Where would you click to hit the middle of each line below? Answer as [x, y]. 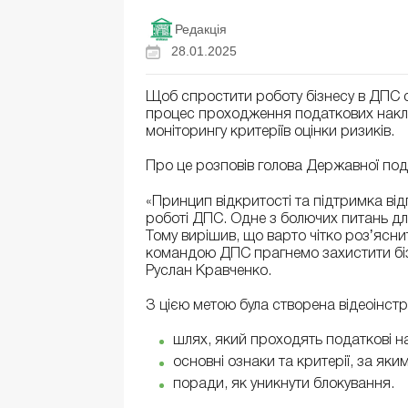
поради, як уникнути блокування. [284, 385]
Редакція [201, 29]
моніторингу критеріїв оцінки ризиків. [272, 133]
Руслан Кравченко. [210, 271]
